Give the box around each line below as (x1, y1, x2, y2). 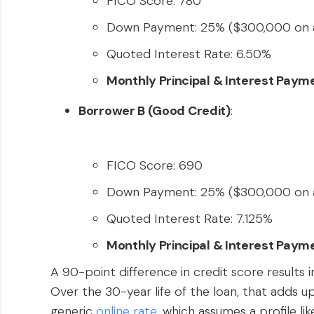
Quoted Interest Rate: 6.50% (107, 46, 271, 62)
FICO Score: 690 (107, 157, 203, 174)
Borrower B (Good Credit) (78, 102, 231, 119)
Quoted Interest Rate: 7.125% (107, 210, 273, 227)
